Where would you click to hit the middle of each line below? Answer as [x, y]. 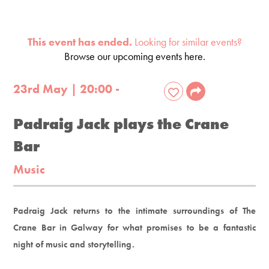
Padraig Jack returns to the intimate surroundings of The [134, 210]
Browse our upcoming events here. [134, 56]
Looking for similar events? [187, 41]
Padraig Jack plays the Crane [121, 124]
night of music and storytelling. [74, 244]
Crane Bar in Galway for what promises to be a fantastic [134, 227]
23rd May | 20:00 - [67, 89]
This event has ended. [80, 41]
